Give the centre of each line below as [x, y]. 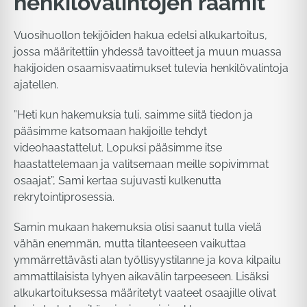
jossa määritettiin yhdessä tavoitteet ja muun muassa [148, 52]
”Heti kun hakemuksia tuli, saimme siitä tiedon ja [133, 115]
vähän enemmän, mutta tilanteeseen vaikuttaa [130, 244]
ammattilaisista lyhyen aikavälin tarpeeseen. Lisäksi [141, 277]
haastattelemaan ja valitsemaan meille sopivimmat [141, 164]
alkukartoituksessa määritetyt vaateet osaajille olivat [145, 293]
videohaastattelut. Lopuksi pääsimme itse [118, 148]
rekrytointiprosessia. [64, 197]
